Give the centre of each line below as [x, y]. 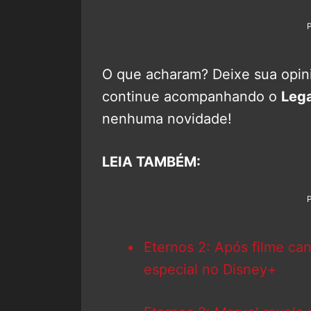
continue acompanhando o [192, 96]
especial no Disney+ [210, 269]
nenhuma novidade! [167, 118]
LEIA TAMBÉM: [151, 161]
